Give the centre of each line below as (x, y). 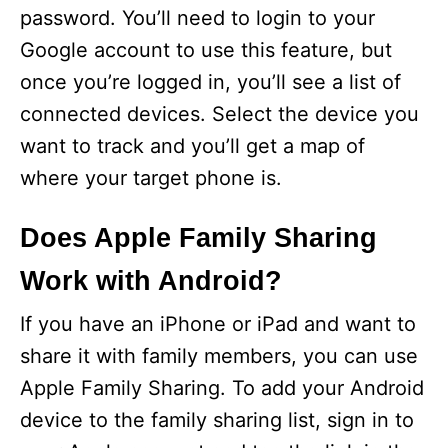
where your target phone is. (151, 178)
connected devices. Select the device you (219, 114)
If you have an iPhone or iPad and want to (218, 324)
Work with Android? (151, 281)
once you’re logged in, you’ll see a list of (210, 82)
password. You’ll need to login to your (197, 18)
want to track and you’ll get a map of (192, 146)
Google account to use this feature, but (206, 50)
